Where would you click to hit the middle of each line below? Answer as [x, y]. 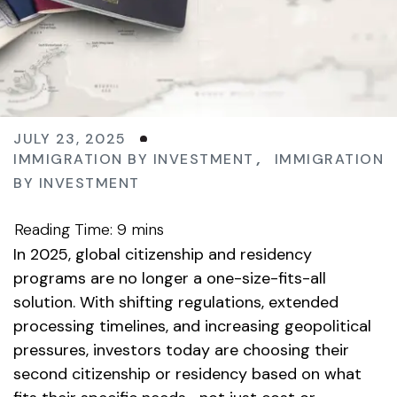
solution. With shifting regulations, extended [176, 302]
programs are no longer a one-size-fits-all [170, 278]
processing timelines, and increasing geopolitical [192, 326]
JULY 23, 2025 [70, 139]
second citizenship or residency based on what [187, 374]
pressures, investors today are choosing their [181, 350]
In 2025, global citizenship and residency [163, 254]
